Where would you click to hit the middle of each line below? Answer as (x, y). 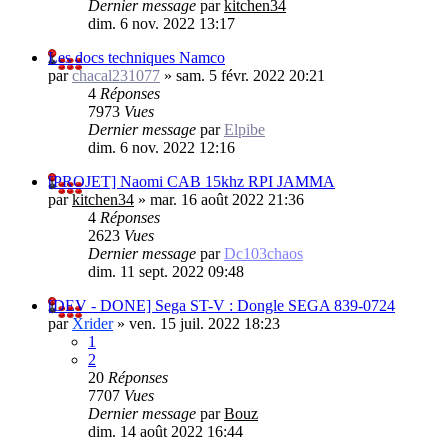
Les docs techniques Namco (136, 57)
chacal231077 (116, 75)
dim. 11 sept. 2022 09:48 (166, 271)
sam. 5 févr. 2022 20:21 (250, 75)
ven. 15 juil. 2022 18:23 (204, 323)
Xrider (92, 323)
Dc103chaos (263, 253)
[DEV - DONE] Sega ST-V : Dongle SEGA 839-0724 (221, 305)
